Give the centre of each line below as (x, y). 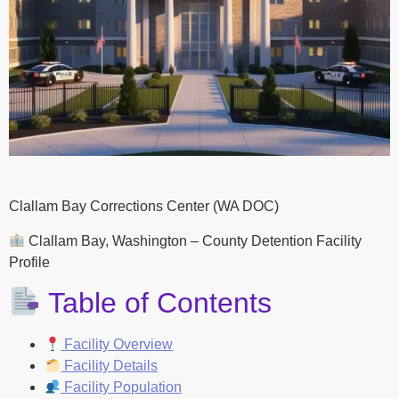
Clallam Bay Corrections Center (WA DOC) (144, 207)
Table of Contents (157, 303)
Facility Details (110, 366)
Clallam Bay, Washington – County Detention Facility (194, 240)
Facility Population (122, 387)
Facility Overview (117, 345)
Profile (29, 262)
